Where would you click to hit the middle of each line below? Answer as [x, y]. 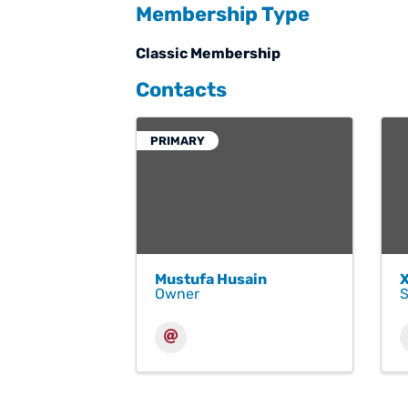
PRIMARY [178, 140]
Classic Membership [209, 53]
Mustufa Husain [211, 279]
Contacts [182, 89]
